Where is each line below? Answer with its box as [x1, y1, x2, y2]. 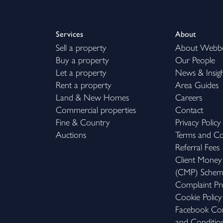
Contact [175, 105, 203, 115]
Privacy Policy [175, 117, 221, 128]
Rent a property [56, 80, 111, 91]
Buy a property [56, 55, 109, 66]
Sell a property [56, 42, 107, 53]
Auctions [56, 129, 86, 140]
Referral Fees [175, 142, 220, 153]
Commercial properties [56, 105, 136, 115]
